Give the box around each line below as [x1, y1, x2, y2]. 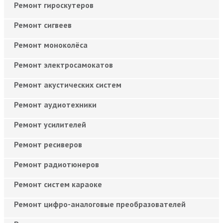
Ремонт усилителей [14, 119, 86, 129]
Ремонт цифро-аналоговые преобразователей [14, 199, 186, 209]
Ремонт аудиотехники [14, 99, 97, 110]
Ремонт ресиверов [14, 139, 82, 149]
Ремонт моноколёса [14, 39, 88, 50]
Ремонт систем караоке [14, 179, 102, 189]
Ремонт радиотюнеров [14, 159, 99, 169]
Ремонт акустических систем [14, 79, 121, 90]
